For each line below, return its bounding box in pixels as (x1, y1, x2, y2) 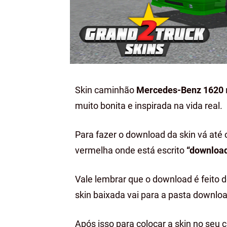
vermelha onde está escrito (75, 145, 186, 156)
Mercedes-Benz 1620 (136, 85, 223, 95)
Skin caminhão (75, 85, 136, 95)
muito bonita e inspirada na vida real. (75, 100, 222, 111)
